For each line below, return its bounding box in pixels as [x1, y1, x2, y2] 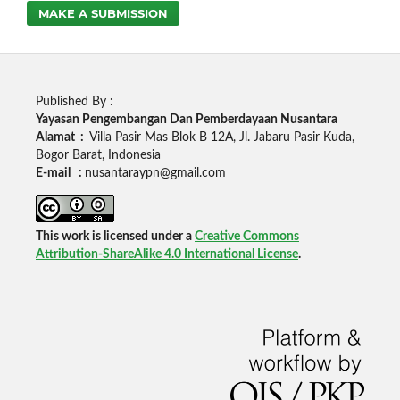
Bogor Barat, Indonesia [35, 149, 161, 162]
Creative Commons [194, 230, 299, 244]
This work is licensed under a [35, 230, 195, 244]
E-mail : [35, 167, 85, 180]
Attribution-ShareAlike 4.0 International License [35, 248, 298, 262]
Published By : [35, 96, 113, 109]
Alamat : [35, 131, 89, 145]
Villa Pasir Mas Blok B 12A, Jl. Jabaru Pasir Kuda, [88, 131, 354, 145]
